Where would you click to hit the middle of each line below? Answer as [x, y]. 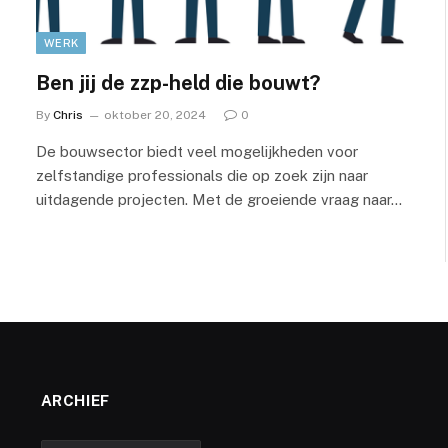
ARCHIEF [75, 400]
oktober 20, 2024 [155, 114]
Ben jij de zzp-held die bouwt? [178, 82]
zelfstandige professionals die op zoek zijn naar [202, 175]
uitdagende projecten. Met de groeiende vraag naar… [219, 199]
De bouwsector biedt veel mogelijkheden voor [197, 151]
